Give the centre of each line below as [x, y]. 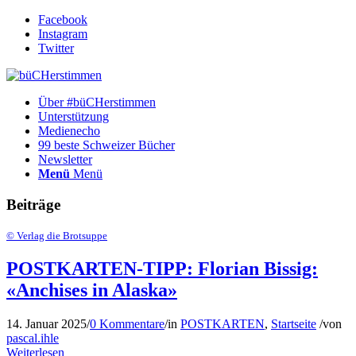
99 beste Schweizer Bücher [106, 145]
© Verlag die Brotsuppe [57, 236]
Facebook [63, 19]
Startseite [294, 324]
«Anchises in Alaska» [92, 290]
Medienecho [69, 131]
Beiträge [33, 204]
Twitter [56, 48]
